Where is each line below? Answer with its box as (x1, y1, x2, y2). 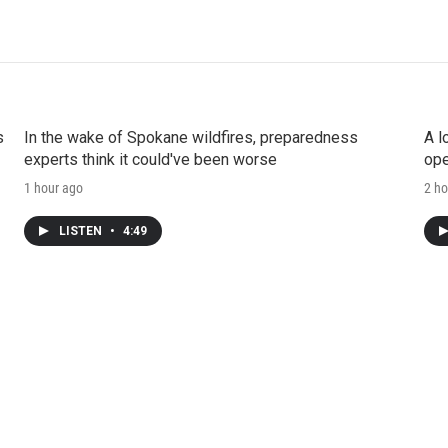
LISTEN (58, 223, 105, 238)
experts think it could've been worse (23, 149, 277, 169)
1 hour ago (23, 179, 83, 196)
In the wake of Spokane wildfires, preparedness (23, 127, 358, 147)
